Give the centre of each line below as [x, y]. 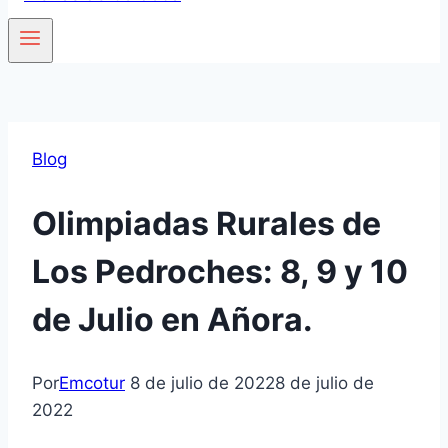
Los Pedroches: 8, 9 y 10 [220, 271]
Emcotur [92, 383]
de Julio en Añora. [172, 319]
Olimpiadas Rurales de [206, 223]
